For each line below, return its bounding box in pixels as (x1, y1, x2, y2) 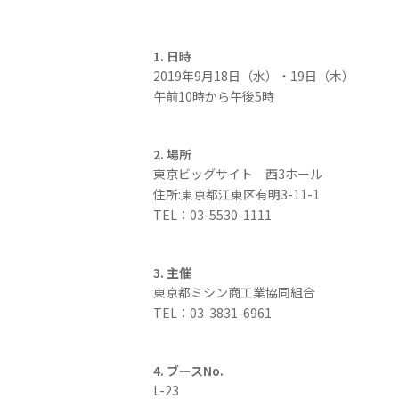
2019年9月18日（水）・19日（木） (153, 67, 354, 85)
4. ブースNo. (153, 362, 224, 379)
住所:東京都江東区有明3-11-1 (153, 185, 320, 203)
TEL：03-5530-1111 (153, 206, 272, 224)
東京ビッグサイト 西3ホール (153, 165, 322, 183)
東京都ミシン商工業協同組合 (153, 283, 315, 301)
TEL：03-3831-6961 (153, 304, 272, 322)
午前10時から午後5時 (153, 87, 274, 105)
